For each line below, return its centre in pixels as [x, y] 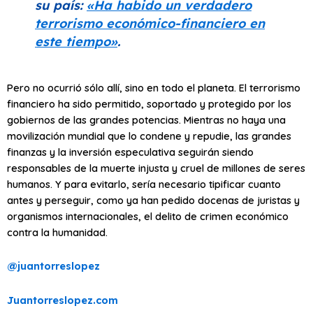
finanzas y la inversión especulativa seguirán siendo [130, 152]
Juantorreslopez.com [63, 300]
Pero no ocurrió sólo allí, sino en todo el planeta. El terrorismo [154, 87]
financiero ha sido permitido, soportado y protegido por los [149, 103]
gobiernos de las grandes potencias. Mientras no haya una [146, 119]
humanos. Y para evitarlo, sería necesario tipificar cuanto [144, 184]
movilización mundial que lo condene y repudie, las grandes [149, 136]
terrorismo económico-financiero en [150, 24]
